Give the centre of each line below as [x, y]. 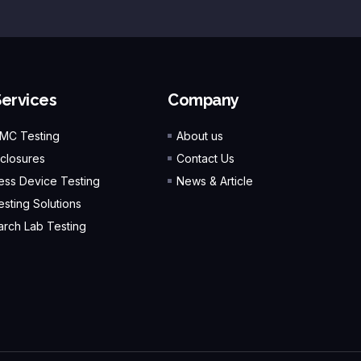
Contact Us [206, 159]
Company [203, 100]
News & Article [215, 181]
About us [200, 136]
